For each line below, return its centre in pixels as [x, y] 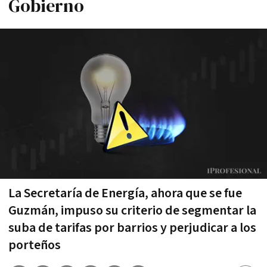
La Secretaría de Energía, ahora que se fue [125, 193]
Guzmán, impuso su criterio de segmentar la [132, 210]
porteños [35, 245]
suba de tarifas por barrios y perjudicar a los [132, 228]
